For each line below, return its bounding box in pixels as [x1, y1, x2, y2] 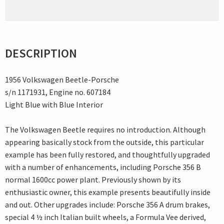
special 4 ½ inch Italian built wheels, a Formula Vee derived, [5, 212, 206, 222]
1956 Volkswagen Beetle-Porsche [5, 74, 119, 85]
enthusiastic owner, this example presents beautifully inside [5, 187, 210, 197]
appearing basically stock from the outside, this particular [5, 137, 204, 147]
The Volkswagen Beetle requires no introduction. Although [5, 124, 205, 135]
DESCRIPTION [5, 45, 77, 61]
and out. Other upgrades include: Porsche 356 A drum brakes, [5, 199, 210, 210]
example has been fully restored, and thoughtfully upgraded [5, 149, 210, 160]
